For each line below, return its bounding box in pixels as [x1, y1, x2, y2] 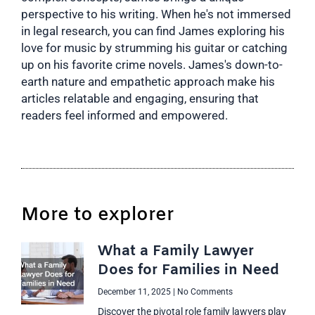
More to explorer [21, 203, 174, 229]
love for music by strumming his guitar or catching [21, 41, 288, 56]
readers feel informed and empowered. [21, 108, 228, 123]
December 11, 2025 [98, 287, 174, 297]
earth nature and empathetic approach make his [21, 75, 275, 89]
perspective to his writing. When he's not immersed [21, 7, 291, 22]
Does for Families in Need [98, 261, 280, 281]
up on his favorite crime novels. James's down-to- [21, 58, 283, 72]
